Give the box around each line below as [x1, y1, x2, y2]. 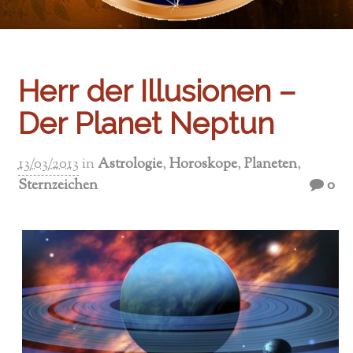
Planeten [243, 154, 297, 176]
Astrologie [97, 154, 162, 176]
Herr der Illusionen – [17, 73, 296, 110]
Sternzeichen [17, 176, 98, 197]
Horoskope [169, 154, 237, 176]
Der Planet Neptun [17, 106, 274, 142]
